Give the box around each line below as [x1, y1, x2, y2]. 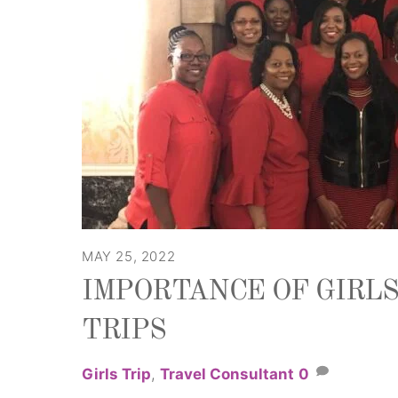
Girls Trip [82, 364, 151, 383]
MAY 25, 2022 [82, 247, 176, 265]
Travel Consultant [160, 364, 294, 383]
